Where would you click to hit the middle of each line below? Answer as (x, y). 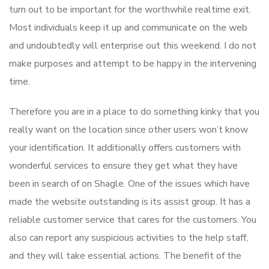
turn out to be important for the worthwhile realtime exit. (130, 10)
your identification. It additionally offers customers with (125, 148)
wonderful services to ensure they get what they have (123, 166)
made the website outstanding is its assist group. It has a (130, 202)
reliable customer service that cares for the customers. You (133, 220)
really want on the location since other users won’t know (128, 130)
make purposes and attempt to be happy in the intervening (133, 64)
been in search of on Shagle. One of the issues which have (129, 184)
